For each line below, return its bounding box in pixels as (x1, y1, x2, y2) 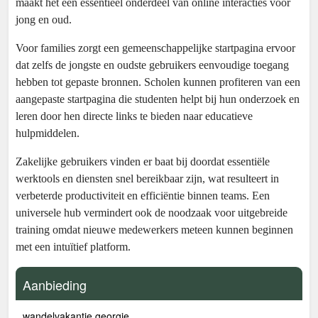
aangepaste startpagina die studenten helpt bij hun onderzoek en (16, 93, 300, 105)
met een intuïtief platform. (16, 241, 131, 253)
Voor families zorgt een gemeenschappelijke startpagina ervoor (16, 42, 295, 54)
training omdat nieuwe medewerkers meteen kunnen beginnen (16, 224, 293, 236)
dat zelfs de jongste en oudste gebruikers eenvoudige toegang (16, 59, 289, 71)
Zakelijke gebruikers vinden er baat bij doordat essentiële (16, 155, 270, 168)
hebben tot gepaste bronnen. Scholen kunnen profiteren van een (16, 76, 300, 88)
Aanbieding (23, 275, 87, 294)
